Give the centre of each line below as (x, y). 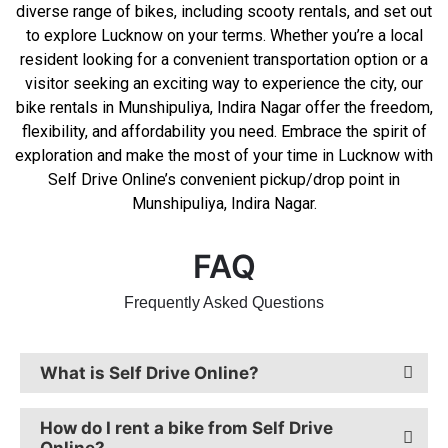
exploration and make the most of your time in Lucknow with (224, 156)
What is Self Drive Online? (149, 372)
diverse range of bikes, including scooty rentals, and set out (224, 12)
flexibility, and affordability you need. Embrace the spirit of (224, 132)
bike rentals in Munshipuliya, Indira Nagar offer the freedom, (224, 108)
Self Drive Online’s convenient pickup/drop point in (224, 180)
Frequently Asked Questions (224, 302)
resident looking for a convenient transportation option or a (224, 60)
